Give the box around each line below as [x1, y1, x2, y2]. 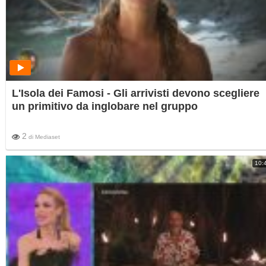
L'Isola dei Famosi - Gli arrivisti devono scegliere [12, 87, 259, 100]
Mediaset [35, 134, 60, 141]
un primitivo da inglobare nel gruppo [12, 100, 198, 113]
